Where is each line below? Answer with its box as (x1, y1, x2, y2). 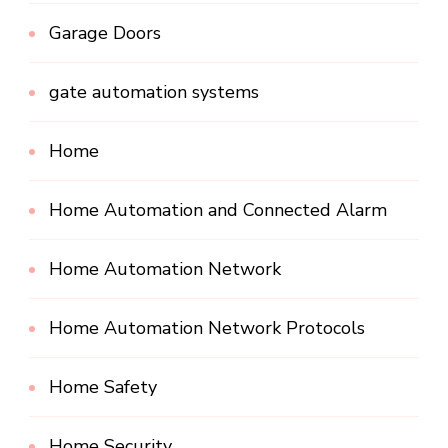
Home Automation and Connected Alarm (49, 197, 387, 222)
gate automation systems (49, 79, 259, 104)
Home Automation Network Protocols (49, 315, 365, 340)
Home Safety (49, 374, 157, 399)
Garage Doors (49, 20, 161, 45)
